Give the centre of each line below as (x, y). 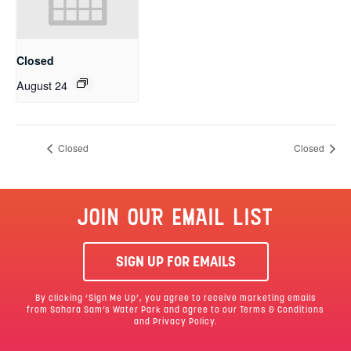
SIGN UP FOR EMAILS (175, 263)
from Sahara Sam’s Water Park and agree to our (133, 311)
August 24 (42, 85)
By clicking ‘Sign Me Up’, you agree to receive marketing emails (175, 299)
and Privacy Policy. (175, 323)
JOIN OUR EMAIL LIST (175, 217)
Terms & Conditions (282, 311)
